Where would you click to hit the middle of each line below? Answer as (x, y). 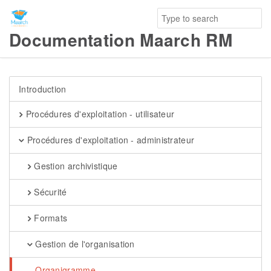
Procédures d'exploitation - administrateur (109, 140)
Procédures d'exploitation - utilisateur (99, 114)
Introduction (43, 89)
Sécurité (49, 192)
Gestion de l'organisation (83, 244)
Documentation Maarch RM (121, 40)
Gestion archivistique (74, 166)
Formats (49, 218)
